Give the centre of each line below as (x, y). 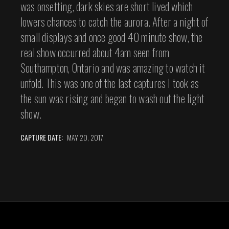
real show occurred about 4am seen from (95, 52)
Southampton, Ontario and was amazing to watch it (113, 67)
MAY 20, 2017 (84, 138)
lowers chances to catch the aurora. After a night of (114, 21)
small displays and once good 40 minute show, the (112, 37)
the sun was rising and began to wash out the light (113, 98)
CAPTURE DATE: (42, 138)
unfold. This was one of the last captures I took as (110, 83)
